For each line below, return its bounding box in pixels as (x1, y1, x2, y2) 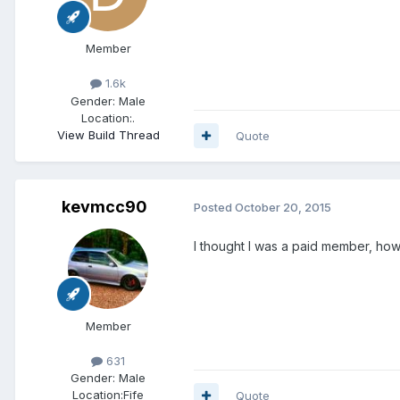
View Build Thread (56, 127, 160, 142)
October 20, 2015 (235, 200, 331, 215)
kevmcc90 (62, 196, 147, 216)
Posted (194, 200, 235, 215)
